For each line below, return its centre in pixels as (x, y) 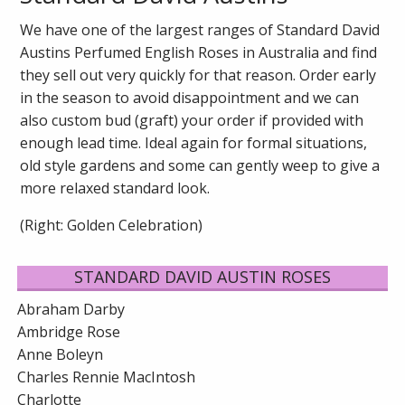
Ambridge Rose (69, 332)
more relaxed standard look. (114, 188)
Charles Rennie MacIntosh (107, 377)
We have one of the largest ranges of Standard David (199, 30)
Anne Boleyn (61, 355)
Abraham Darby (71, 310)
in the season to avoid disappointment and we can (189, 98)
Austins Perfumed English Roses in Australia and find (198, 53)
